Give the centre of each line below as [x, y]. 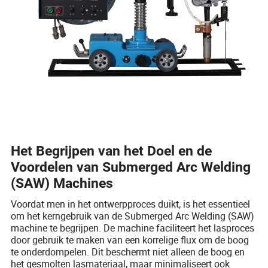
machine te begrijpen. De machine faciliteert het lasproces [133, 228]
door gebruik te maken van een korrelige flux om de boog [130, 240]
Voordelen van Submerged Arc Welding [131, 167]
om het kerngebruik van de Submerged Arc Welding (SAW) [133, 216]
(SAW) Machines [62, 184]
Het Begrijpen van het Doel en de [112, 151]
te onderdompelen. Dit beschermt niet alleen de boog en [128, 252]
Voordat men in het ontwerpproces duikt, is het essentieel [131, 204]
